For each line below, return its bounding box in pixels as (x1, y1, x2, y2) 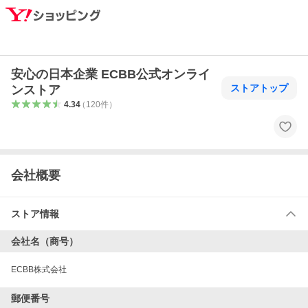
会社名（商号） (11, 236, 78, 247)
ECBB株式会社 (11, 265, 67, 274)
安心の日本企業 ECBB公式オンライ (11, 67, 210, 81)
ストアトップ (230, 82, 288, 93)
